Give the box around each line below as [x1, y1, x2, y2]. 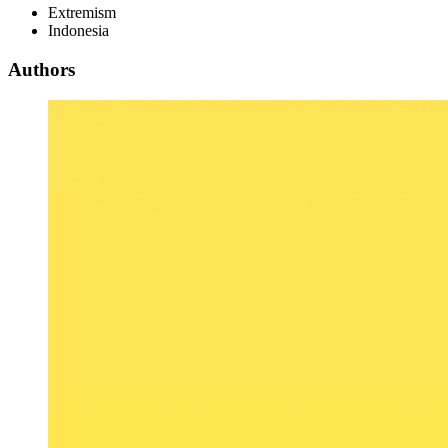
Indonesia [48, 22, 109, 40]
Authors [8, 59, 75, 81]
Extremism [48, 4, 116, 22]
